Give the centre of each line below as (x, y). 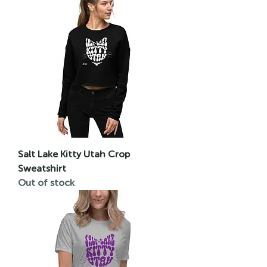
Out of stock (46, 183)
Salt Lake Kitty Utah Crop (74, 154)
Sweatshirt (42, 169)
